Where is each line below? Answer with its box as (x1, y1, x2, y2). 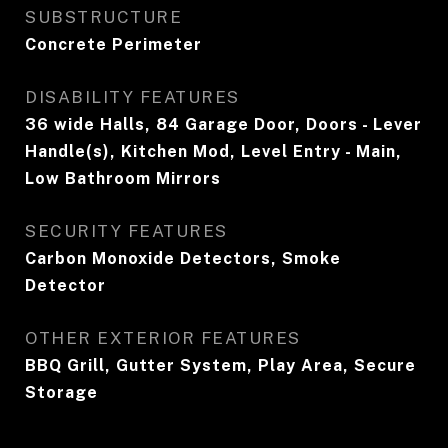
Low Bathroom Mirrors (25, 169, 221, 188)
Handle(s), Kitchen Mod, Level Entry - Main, (25, 142, 402, 161)
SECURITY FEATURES (25, 221, 228, 241)
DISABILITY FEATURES (25, 87, 240, 107)
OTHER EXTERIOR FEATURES (25, 328, 301, 348)
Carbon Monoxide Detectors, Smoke (25, 249, 341, 268)
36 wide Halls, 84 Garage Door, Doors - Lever (25, 115, 422, 134)
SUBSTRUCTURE (25, 7, 182, 27)
